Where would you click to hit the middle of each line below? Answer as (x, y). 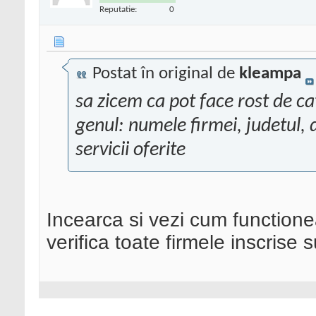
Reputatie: (118, 9)
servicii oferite (130, 151)
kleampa (270, 74)
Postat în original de (164, 74)
